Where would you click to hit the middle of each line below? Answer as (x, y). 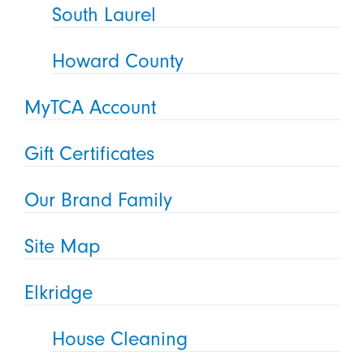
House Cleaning (120, 338)
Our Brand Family (98, 199)
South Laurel (104, 15)
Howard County (118, 61)
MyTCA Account (90, 108)
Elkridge (58, 292)
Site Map (62, 246)
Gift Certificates (89, 153)
